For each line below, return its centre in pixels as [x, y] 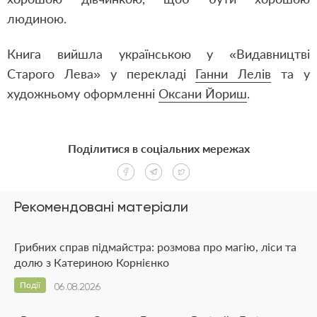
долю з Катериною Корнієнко [92, 262]
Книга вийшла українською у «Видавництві [158, 54]
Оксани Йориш [203, 93]
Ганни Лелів [234, 74]
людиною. [37, 18]
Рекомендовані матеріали [101, 207]
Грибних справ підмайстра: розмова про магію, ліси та [155, 247]
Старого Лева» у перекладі [102, 74]
